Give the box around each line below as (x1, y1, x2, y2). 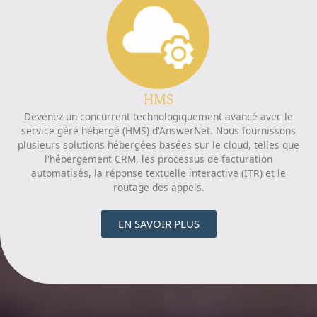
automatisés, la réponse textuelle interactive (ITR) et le (31, 166, 286, 180)
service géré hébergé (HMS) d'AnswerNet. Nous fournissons (21, 124, 296, 138)
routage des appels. (113, 180, 204, 195)
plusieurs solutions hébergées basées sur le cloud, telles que (18, 138, 299, 152)
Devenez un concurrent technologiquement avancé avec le (24, 110, 293, 124)
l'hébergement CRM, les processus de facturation (45, 152, 272, 166)
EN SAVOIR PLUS (117, 217, 200, 231)
